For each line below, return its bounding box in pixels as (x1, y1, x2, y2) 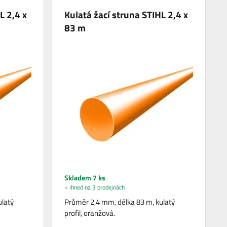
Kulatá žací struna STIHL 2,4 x (64, 7, 188, 22)
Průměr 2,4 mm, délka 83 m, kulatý (64, 196, 175, 208)
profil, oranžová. (64, 207, 116, 219)
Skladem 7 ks (64, 172, 106, 183)
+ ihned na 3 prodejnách (64, 182, 125, 193)
